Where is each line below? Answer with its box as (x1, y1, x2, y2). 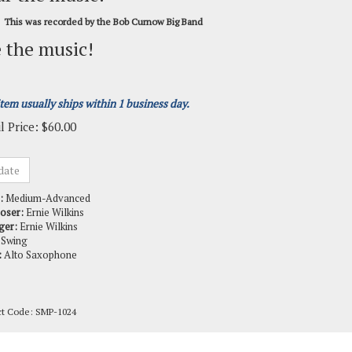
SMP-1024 (35, 282, 76, 294)
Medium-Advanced (3, 167, 90, 181)
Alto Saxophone (2, 224, 77, 238)
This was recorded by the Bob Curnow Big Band (4, 16, 203, 27)
